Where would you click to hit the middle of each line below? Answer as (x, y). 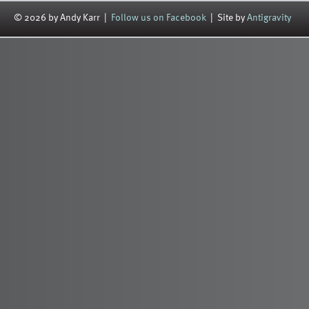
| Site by (227, 17)
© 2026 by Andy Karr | (62, 17)
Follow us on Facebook (159, 17)
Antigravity (269, 17)
